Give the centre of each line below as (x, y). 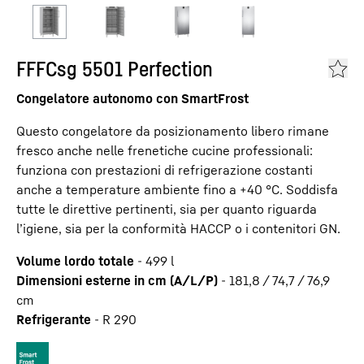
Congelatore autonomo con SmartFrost (132, 98)
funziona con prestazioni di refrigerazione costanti (165, 170)
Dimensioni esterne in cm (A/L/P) (117, 280)
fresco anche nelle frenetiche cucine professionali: (165, 150)
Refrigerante (54, 319)
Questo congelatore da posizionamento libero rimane (173, 131)
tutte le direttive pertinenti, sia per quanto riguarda (167, 209)
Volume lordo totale (75, 261)
